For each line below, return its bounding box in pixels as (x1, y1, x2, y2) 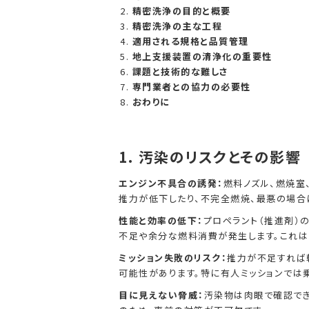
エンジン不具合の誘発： (119, 177, 223, 190)
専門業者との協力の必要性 (132, 80, 251, 93)
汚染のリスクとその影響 (138, 146, 301, 167)
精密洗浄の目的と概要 (132, 4, 231, 17)
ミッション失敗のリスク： (119, 251, 227, 264)
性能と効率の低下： (119, 214, 203, 227)
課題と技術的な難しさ (132, 65, 228, 78)
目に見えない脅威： (119, 288, 204, 301)
